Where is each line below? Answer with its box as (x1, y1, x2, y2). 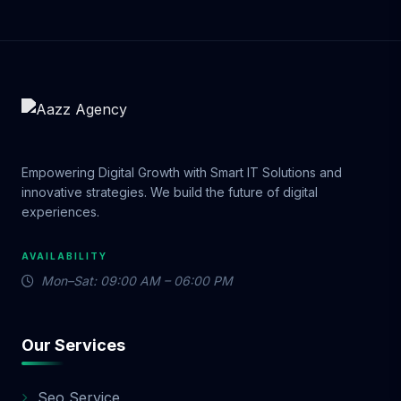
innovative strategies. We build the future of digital (21, 184, 318, 200)
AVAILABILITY (21, 251, 107, 261)
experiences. (21, 204, 99, 219)
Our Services (21, 336, 125, 354)
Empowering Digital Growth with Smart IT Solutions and (21, 165, 342, 180)
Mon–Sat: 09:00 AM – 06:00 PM (41, 273, 233, 288)
